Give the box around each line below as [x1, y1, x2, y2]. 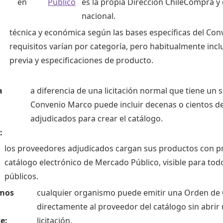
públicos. [4, 171, 38, 182]
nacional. [82, 10, 116, 21]
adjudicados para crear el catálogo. [30, 112, 163, 124]
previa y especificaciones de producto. [9, 54, 153, 66]
